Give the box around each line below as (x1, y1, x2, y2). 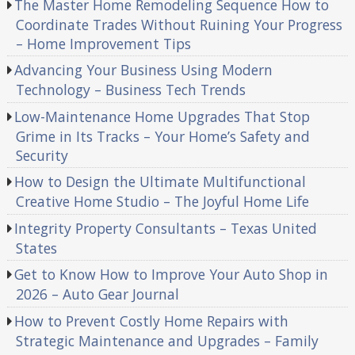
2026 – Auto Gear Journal (15, 284, 179, 304)
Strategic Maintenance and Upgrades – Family (15, 330, 319, 350)
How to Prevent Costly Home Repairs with (14, 311, 289, 330)
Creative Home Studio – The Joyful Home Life (15, 192, 309, 212)
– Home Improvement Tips (15, 33, 191, 53)
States (15, 238, 57, 258)
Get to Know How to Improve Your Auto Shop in (14, 265, 329, 284)
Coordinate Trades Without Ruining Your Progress (15, 14, 342, 34)
